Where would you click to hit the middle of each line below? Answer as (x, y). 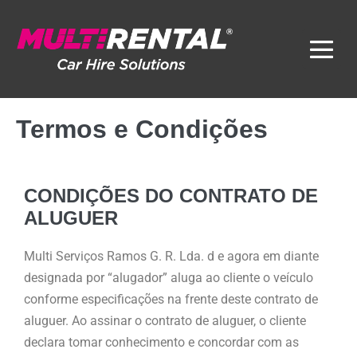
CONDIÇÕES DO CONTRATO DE (171, 195)
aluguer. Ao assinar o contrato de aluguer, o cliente (165, 320)
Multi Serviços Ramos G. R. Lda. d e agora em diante (171, 256)
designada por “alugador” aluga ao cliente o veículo (169, 277)
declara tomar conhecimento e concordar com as (161, 342)
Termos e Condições (142, 129)
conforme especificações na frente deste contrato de (171, 299)
